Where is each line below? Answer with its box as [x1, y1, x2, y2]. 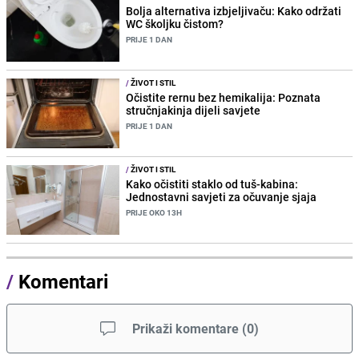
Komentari [18, 268, 108, 295]
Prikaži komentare [132, 320, 239, 338]
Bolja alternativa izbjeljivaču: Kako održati [126, 2, 342, 18]
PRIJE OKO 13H [126, 207, 183, 219]
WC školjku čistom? [126, 15, 224, 31]
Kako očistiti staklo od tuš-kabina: [126, 176, 299, 192]
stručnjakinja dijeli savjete [126, 102, 261, 118]
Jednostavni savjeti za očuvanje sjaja [126, 189, 317, 205]
